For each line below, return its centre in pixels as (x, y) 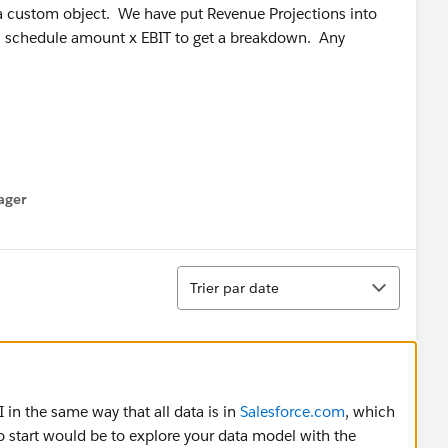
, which (370, 411)
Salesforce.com (292, 411)
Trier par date (234, 287)
